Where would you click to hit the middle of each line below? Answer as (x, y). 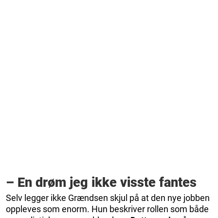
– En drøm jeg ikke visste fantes (101, 182)
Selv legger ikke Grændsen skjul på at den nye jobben (108, 198)
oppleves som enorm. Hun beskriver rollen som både (107, 209)
